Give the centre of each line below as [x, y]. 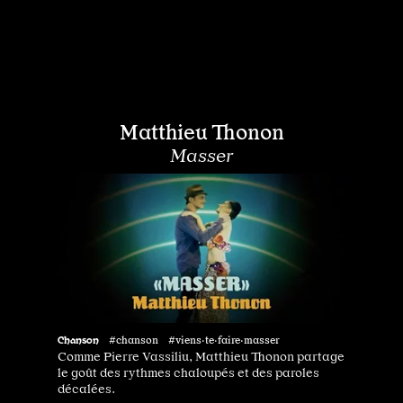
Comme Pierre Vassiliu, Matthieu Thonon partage [201, 357]
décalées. [86, 389]
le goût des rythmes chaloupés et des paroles [188, 373]
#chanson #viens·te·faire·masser [194, 340]
